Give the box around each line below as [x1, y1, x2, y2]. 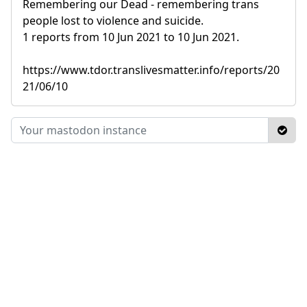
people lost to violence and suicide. [23, 12, 204, 28]
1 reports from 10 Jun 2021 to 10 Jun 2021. [23, 29, 239, 45]
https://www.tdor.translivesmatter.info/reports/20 [23, 62, 280, 77]
